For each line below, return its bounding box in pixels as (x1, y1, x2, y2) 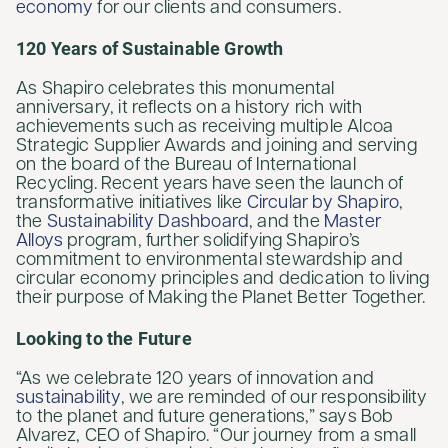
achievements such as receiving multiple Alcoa (16, 118, 394, 138)
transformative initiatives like (16, 194, 247, 214)
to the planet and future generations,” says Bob (16, 408, 394, 428)
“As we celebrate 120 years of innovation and (16, 370, 374, 390)
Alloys (16, 232, 64, 252)
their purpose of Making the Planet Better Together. (16, 289, 426, 309)
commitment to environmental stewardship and (16, 251, 403, 271)
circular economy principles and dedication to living (16, 270, 430, 290)
